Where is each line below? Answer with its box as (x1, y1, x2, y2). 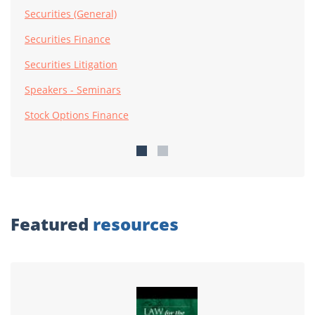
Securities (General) (25, 7, 117, 21)
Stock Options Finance (25, 108, 129, 122)
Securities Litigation (25, 58, 117, 72)
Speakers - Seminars (25, 83, 121, 97)
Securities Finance (25, 32, 110, 46)
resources (93, 212, 179, 236)
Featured (11, 212, 93, 236)
